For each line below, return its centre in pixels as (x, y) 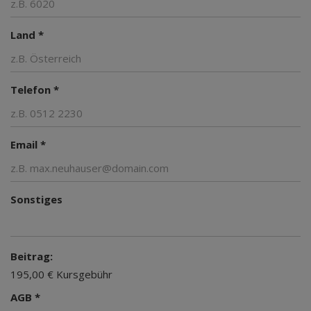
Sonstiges (36, 199)
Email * (28, 144)
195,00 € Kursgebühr (61, 274)
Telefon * (35, 89)
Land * (27, 34)
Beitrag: (32, 256)
